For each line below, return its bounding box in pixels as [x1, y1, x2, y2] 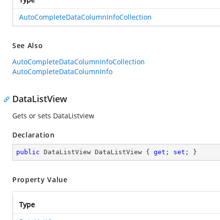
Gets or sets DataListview [12, 111, 94, 120]
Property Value [12, 175, 68, 184]
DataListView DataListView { [40, 148, 154, 156]
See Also [12, 41, 43, 50]
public [16, 148, 40, 156]
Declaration [12, 130, 55, 139]
